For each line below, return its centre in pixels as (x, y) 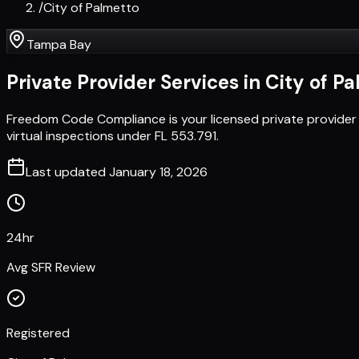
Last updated (67, 171)
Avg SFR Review (51, 267)
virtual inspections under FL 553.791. (113, 135)
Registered (38, 333)
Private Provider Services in (136, 82)
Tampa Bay (59, 44)
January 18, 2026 (158, 171)
